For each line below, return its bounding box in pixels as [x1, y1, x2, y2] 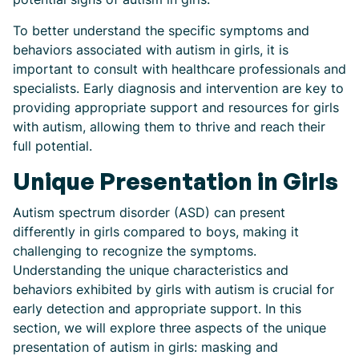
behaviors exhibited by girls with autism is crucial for [13, 281, 334, 297]
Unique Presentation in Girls [13, 167, 338, 196]
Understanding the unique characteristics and [13, 262, 288, 278]
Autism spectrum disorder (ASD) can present [13, 204, 285, 220]
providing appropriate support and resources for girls [13, 99, 339, 115]
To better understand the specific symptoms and [13, 22, 309, 38]
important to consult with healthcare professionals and [13, 61, 346, 77]
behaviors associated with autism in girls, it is [13, 42, 288, 58]
